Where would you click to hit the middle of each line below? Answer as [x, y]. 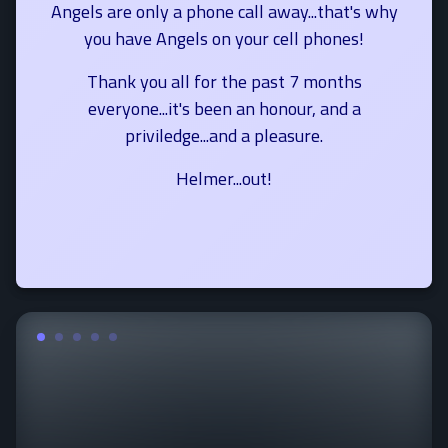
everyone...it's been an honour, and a [224, 108]
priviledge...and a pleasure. [224, 135]
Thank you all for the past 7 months [224, 81]
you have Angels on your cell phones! [224, 38]
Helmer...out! [224, 178]
